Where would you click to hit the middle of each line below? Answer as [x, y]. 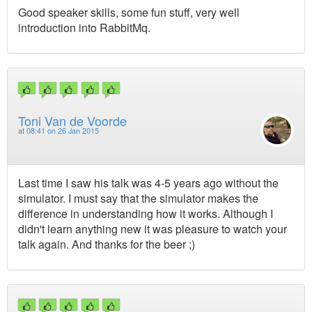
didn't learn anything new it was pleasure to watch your [153, 228]
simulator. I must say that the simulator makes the [138, 198]
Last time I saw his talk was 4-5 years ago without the [148, 182]
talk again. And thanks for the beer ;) [107, 244]
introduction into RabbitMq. [84, 27]
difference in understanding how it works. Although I [146, 213]
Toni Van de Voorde [72, 121]
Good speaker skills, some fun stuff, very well [129, 12]
